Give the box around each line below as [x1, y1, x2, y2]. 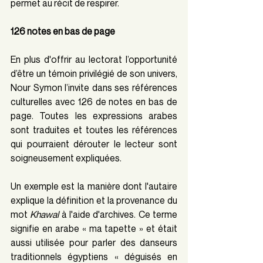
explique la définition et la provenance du [11, 194, 177, 207]
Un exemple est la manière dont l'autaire [11, 180, 177, 193]
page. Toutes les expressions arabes [11, 110, 177, 122]
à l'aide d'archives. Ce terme [59, 208, 178, 221]
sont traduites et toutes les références [11, 124, 177, 136]
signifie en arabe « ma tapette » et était [11, 222, 177, 235]
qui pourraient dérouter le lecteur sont [11, 138, 177, 150]
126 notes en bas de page [11, 25, 115, 38]
